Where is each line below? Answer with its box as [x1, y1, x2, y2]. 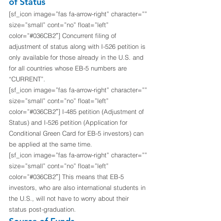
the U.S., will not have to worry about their [9, 194, 131, 203]
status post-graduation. [9, 205, 78, 214]
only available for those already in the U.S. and [9, 53, 146, 62]
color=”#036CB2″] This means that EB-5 [9, 173, 126, 181]
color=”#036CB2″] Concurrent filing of [9, 32, 118, 40]
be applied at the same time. [9, 140, 92, 148]
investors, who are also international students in [9, 184, 147, 192]
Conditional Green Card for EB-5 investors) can [9, 129, 146, 138]
